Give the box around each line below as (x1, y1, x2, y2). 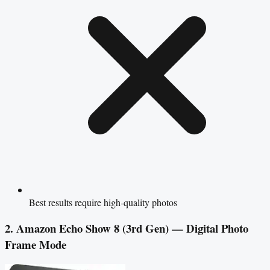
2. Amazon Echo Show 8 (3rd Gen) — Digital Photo (5, 219, 248, 236)
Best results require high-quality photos (29, 196, 177, 209)
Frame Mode (5, 236, 66, 253)
